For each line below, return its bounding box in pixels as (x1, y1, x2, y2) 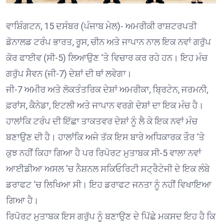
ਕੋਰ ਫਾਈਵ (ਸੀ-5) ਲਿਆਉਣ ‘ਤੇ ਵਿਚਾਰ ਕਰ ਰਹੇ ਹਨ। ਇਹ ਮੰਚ (6, 52, 208, 63)
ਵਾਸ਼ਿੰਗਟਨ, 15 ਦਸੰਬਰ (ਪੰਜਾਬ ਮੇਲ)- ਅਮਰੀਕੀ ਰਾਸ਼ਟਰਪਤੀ (6, 20, 197, 31)
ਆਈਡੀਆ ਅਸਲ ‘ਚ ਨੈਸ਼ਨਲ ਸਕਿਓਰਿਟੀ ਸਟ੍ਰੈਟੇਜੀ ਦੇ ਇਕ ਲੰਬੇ (6, 163, 210, 174)
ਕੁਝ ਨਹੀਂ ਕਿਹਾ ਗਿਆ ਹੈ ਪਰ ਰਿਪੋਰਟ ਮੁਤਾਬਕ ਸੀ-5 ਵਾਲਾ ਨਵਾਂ (6, 147, 201, 158)
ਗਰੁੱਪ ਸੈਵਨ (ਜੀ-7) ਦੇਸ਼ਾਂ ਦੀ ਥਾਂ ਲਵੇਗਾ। (6, 68, 132, 79)
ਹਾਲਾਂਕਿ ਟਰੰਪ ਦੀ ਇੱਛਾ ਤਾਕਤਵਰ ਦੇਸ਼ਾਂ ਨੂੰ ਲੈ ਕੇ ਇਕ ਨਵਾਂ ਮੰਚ (6, 115, 198, 126)
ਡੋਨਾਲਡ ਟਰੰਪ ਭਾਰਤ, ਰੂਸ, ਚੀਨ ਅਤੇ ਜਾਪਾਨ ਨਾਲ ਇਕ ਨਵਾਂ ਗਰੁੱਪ (6, 36, 211, 47)
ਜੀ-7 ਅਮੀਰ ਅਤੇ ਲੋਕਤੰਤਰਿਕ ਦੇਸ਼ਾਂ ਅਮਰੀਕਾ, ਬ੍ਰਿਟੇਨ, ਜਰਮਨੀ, (6, 84, 208, 95)
